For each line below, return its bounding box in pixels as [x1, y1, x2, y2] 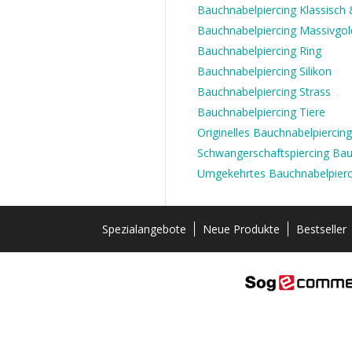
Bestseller [296, 222, 346, 236]
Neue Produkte [203, 222, 280, 236]
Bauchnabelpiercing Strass [197, 84, 331, 99]
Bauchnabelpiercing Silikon [197, 64, 332, 79]
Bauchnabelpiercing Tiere [197, 104, 325, 119]
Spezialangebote [102, 222, 186, 236]
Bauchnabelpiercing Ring [197, 43, 321, 58]
